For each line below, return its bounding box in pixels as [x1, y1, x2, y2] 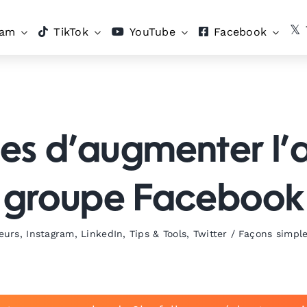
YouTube [130, 25, 175, 38]
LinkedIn [81, 228, 123, 239]
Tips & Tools [129, 228, 187, 239]
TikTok [53, 25, 88, 38]
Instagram [26, 228, 75, 239]
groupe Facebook [3, 182, 304, 219]
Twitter [193, 228, 228, 239]
